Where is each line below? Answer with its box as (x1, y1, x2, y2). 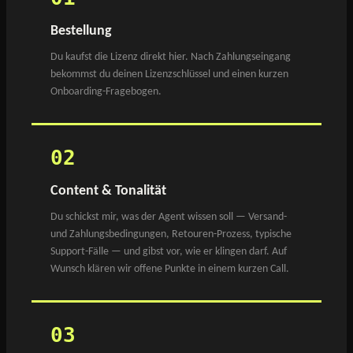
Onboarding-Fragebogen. (50, 85, 162, 98)
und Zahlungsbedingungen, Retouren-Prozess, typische (50, 228, 292, 240)
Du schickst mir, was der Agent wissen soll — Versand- (50, 210, 287, 223)
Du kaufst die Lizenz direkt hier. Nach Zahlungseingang (50, 50, 291, 63)
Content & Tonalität (50, 184, 166, 198)
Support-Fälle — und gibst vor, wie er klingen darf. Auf (50, 245, 287, 258)
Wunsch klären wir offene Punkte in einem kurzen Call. (50, 262, 289, 275)
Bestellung (50, 24, 112, 38)
